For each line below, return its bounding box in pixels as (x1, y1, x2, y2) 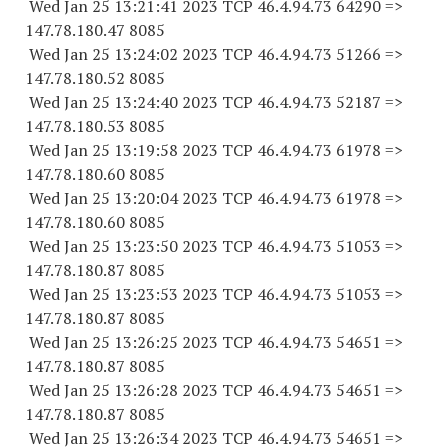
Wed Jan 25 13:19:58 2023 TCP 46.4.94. (25, 139, 314, 161)
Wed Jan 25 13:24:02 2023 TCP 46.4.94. (25, 43, 314, 65)
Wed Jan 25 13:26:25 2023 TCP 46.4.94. (25, 331, 314, 353)
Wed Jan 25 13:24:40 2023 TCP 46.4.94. (25, 91, 314, 113)
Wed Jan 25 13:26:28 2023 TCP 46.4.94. (25, 379, 314, 401)
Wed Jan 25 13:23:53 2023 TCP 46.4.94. (25, 283, 314, 305)
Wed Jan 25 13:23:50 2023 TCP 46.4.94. (25, 235, 314, 257)
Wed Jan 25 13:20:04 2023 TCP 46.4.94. (25, 187, 314, 209)
